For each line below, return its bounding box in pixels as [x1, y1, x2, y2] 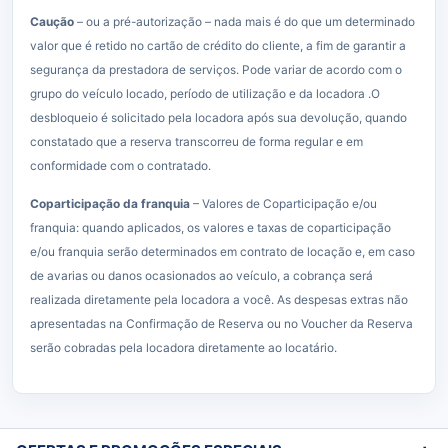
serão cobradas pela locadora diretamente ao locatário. [30, 340, 337, 355]
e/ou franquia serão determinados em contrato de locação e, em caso [30, 244, 415, 259]
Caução [30, 14, 74, 29]
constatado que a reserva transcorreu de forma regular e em [30, 134, 363, 149]
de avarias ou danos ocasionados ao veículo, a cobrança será [30, 268, 373, 283]
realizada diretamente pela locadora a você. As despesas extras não [30, 292, 408, 307]
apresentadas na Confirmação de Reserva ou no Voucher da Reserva [30, 316, 413, 331]
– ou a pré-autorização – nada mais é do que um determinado [74, 14, 415, 29]
